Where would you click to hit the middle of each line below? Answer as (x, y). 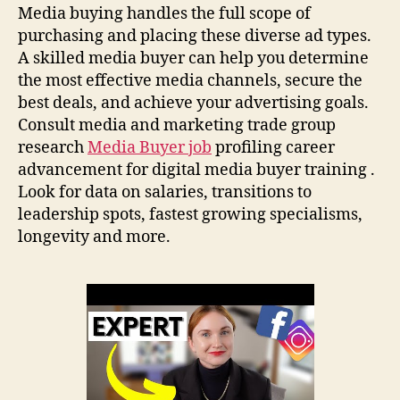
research (53, 147)
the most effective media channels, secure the (190, 80)
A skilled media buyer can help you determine (193, 58)
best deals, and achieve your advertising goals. (193, 103)
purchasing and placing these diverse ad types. (195, 36)
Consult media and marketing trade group (177, 125)
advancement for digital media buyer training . (196, 170)
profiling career (273, 147)
